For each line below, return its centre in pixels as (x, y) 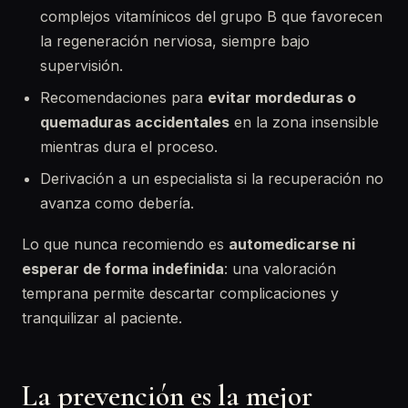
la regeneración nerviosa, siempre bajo (175, 41)
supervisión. (82, 66)
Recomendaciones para (124, 97)
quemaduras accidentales (135, 122)
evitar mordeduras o (282, 97)
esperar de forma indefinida (123, 269)
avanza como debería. (117, 203)
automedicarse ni (292, 244)
